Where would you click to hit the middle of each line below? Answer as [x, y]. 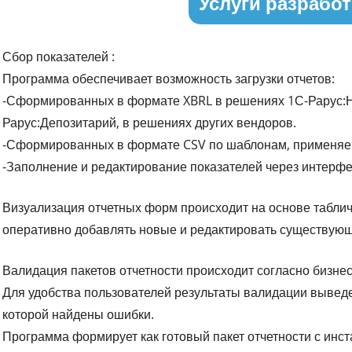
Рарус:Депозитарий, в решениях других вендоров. [150, 122]
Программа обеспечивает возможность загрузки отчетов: [169, 78]
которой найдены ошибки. [79, 314]
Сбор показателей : [59, 56]
